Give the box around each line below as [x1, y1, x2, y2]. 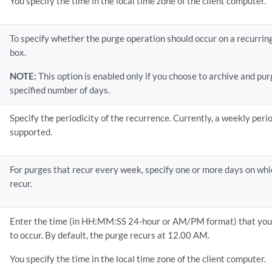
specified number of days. [10, 84, 110, 95]
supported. [10, 126, 53, 137]
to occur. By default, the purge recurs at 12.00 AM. [10, 229, 210, 240]
